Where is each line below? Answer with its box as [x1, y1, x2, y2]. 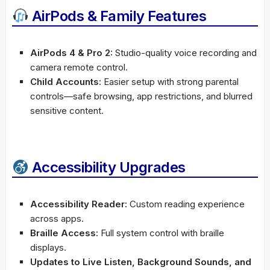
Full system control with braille [98, 227, 224, 239]
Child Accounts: [30, 76, 101, 88]
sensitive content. [30, 105, 104, 117]
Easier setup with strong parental [101, 76, 239, 88]
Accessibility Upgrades [28, 159, 186, 177]
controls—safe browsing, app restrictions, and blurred [30, 90, 253, 102]
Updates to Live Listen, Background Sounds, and [30, 256, 251, 268]
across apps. [30, 213, 84, 225]
